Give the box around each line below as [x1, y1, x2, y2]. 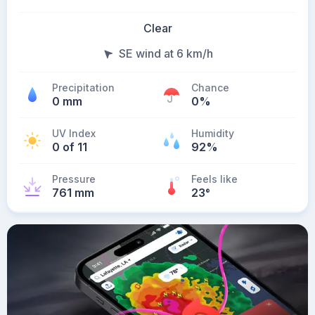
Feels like [191, 173, 238, 185]
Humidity [191, 127, 234, 139]
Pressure [52, 173, 96, 185]
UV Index [52, 127, 96, 139]
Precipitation [52, 82, 115, 94]
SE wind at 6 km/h [119, 46, 213, 60]
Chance [191, 82, 229, 94]
